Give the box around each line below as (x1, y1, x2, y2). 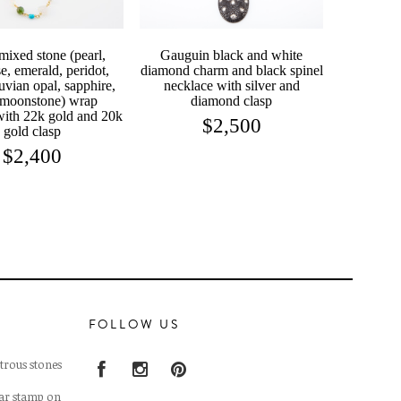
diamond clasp (191, 92, 273, 108)
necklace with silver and (163, 77, 300, 93)
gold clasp (3, 123, 61, 139)
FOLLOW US (88, 315, 180, 334)
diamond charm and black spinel (140, 62, 323, 78)
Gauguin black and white (160, 47, 303, 63)
